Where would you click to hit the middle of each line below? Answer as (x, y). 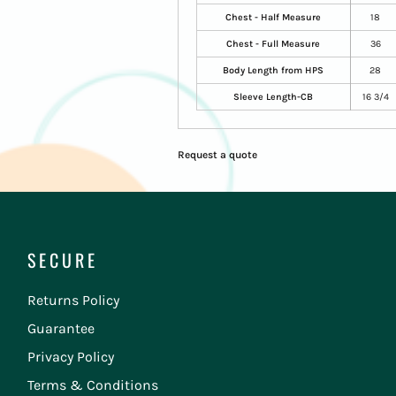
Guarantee (61, 329)
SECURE (63, 260)
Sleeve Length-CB (274, 96)
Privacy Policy (71, 357)
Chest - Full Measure (274, 43)
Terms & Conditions (93, 385)
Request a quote (217, 154)
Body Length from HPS (274, 70)
